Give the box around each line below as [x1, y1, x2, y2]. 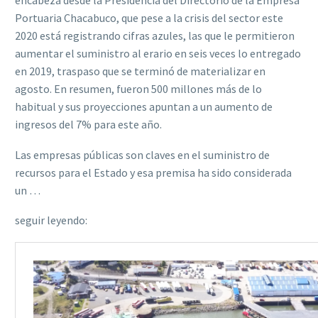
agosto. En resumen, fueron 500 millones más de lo [15, 82, 262, 97]
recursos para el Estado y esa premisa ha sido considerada [15, 165, 292, 180]
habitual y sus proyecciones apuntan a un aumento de [15, 99, 273, 114]
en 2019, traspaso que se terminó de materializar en [15, 64, 265, 79]
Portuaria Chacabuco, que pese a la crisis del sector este [15, 11, 283, 26]
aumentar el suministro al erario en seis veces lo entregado [15, 46, 301, 61]
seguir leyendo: [15, 213, 87, 228]
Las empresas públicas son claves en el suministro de [15, 147, 270, 162]
